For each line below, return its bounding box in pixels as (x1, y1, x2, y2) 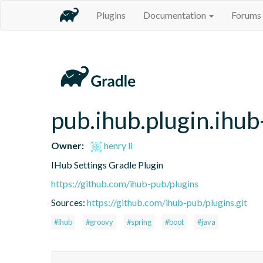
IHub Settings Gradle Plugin (51, 159, 163, 170)
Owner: (51, 139, 84, 151)
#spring (127, 217, 151, 227)
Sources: (51, 196, 87, 208)
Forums (231, 9, 261, 21)
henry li (102, 139, 133, 151)
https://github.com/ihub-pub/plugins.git (87, 196, 247, 208)
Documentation (143, 9, 208, 21)
